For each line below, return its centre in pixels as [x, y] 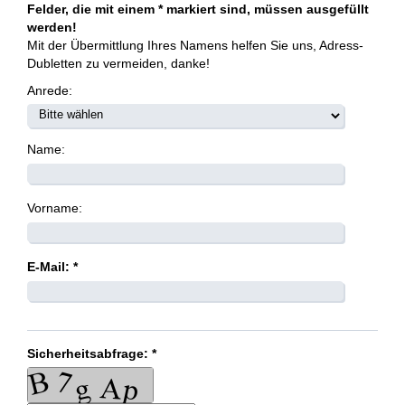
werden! [52, 28]
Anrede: [50, 91]
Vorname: [55, 208]
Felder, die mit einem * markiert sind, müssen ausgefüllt [198, 9]
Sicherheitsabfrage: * [92, 354]
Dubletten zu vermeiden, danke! [118, 64]
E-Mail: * [52, 267]
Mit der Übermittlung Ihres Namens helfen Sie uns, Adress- [195, 46]
